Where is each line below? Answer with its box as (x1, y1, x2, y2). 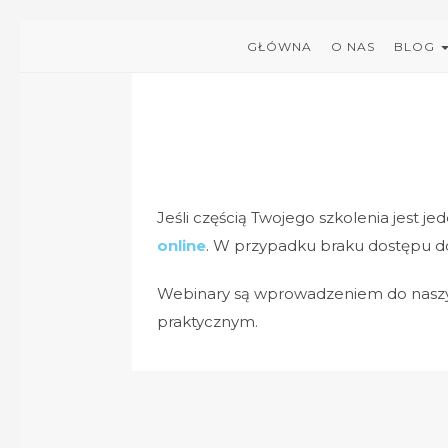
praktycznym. (157, 312, 258, 331)
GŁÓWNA (246, 39, 312, 54)
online (157, 236, 206, 255)
